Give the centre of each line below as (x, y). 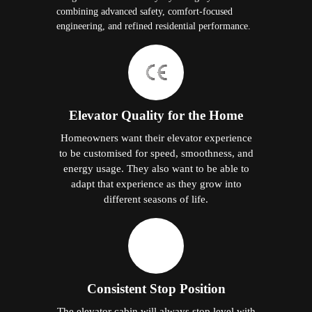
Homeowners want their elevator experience (156, 137)
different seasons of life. (156, 198)
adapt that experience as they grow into (156, 183)
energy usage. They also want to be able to (156, 168)
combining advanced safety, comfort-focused (145, 11)
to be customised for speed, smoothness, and (156, 153)
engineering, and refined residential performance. (154, 26)
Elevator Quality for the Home (156, 115)
